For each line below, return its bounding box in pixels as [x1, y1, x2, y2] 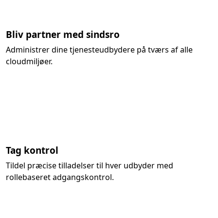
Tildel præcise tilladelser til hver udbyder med [6, 160, 173, 171]
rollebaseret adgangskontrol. [6, 172, 114, 182]
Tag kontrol [6, 144, 58, 157]
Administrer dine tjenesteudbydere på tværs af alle [6, 44, 193, 55]
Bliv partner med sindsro [6, 28, 120, 41]
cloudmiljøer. [6, 56, 53, 67]
